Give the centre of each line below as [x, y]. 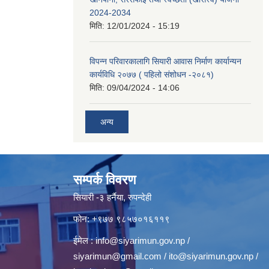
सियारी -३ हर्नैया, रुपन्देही [112, 197]
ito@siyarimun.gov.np [211, 256]
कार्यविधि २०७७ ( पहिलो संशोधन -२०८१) [152, 74]
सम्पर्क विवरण [104, 180]
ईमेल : [84, 240]
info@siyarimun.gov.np [140, 240]
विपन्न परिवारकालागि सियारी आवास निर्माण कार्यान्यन [165, 61]
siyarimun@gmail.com [117, 256]
